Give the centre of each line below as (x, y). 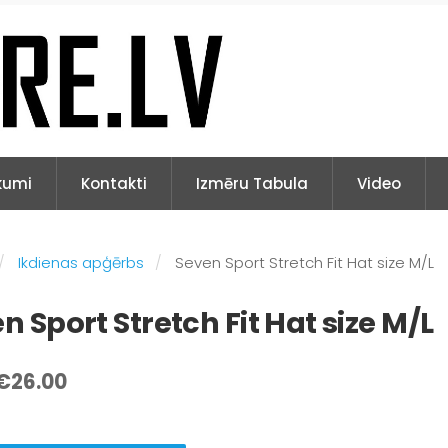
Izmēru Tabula (252, 184)
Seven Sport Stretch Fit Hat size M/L (305, 263)
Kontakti (114, 184)
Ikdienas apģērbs (81, 263)
